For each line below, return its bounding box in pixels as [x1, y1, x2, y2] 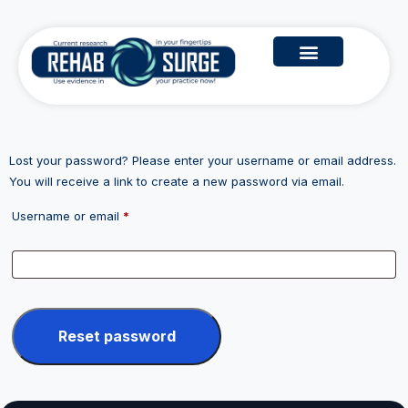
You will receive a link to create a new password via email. [9, 174, 344, 189]
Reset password [57, 327, 176, 345]
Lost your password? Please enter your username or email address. [9, 153, 396, 168]
